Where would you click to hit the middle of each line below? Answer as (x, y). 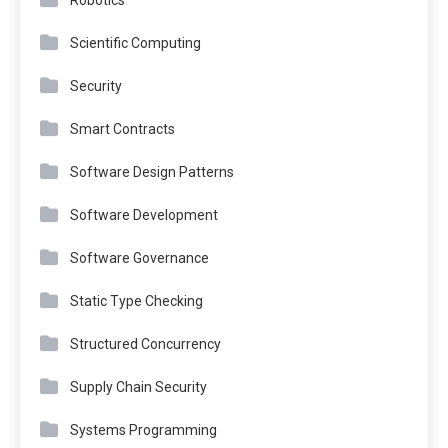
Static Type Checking (136, 301)
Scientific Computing (135, 43)
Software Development (144, 215)
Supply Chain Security (138, 387)
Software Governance (139, 258)
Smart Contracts (122, 129)
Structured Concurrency (145, 344)
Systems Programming (143, 430)
